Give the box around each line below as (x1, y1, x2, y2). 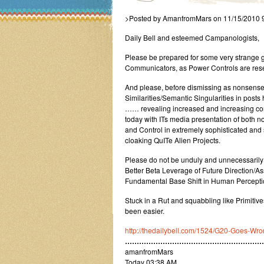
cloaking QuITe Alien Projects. (125, 135, 220, 145)
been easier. (125, 206, 164, 216)
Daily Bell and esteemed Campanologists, (125, 32, 259, 42)
